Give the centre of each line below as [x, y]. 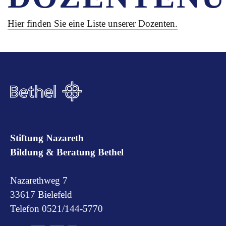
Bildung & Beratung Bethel [67, 152]
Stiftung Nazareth [47, 138]
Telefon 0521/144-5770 [56, 208]
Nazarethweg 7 [39, 180]
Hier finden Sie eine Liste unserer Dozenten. [93, 23]
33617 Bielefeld [41, 194]
